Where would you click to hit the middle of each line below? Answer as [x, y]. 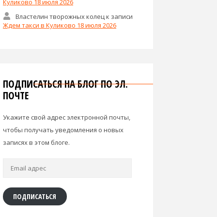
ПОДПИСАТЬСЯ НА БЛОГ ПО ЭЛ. [65, 84]
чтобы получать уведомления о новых [63, 130]
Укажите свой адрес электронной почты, [67, 117]
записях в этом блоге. [36, 142]
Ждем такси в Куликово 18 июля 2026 [60, 25]
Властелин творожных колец [60, 16]
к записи [118, 16]
